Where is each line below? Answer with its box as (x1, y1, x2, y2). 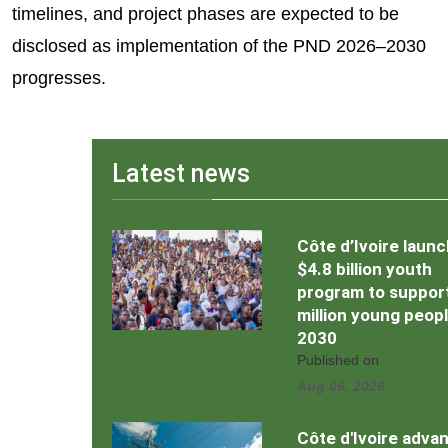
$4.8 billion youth (297, 259, 432, 280)
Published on (297, 352, 379, 369)
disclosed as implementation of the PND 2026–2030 (12, 36, 426, 57)
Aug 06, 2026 (297, 378, 385, 395)
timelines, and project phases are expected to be (12, 4, 399, 25)
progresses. (12, 68, 106, 89)
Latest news (112, 159, 250, 189)
